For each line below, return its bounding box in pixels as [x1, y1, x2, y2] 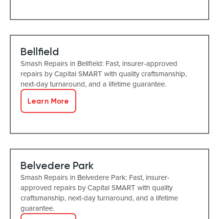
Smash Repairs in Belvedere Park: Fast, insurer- [21, 172, 170, 182]
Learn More [27, 96, 69, 106]
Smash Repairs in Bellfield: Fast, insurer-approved [21, 58, 177, 68]
